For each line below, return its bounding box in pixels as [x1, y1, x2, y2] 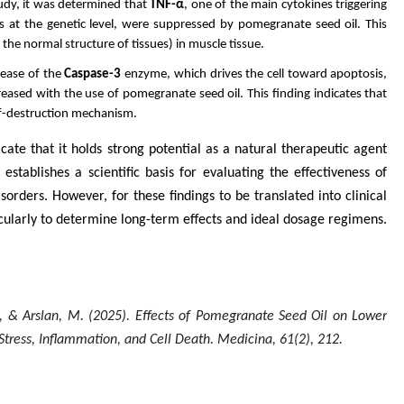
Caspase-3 [64, 68, 122, 81]
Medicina [217, 333, 272, 347]
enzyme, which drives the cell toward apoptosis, [121, 68, 388, 81]
